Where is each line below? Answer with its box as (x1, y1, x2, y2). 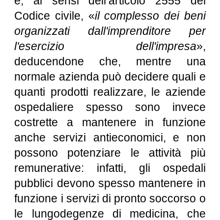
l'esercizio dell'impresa (14, 40, 196, 53)
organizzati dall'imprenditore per (14, 25, 206, 37)
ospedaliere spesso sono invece (14, 101, 206, 113)
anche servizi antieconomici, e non (14, 131, 206, 144)
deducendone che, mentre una (14, 55, 206, 68)
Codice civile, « (14, 9, 95, 22)
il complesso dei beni (94, 9, 206, 22)
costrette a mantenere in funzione (14, 116, 206, 129)
